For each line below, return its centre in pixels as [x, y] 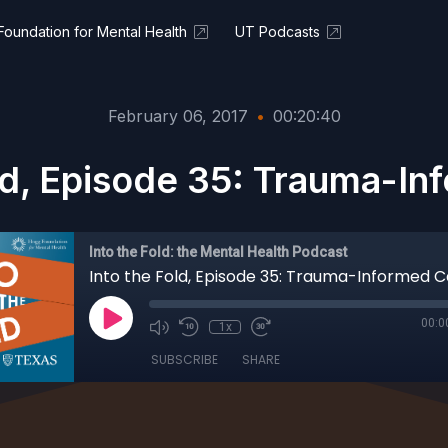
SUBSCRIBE [184, 359]
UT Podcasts [277, 31]
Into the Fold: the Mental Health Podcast [218, 252]
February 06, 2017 [177, 116]
